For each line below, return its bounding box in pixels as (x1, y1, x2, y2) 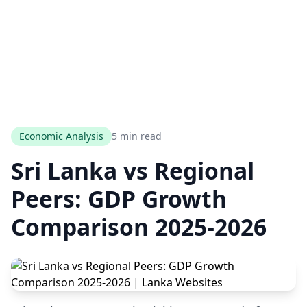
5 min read (112, 130, 162, 143)
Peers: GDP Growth (11, 183, 227, 214)
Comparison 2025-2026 (11, 211, 267, 243)
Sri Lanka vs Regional (11, 155, 254, 186)
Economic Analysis (19, 130, 103, 143)
